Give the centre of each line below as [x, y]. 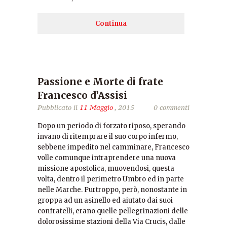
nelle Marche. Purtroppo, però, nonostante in [112, 190]
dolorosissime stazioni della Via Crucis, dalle [111, 222]
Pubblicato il [59, 107]
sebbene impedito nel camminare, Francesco [113, 147]
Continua [111, 24]
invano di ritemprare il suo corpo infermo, [108, 137]
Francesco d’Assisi [82, 95]
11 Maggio [96, 107]
